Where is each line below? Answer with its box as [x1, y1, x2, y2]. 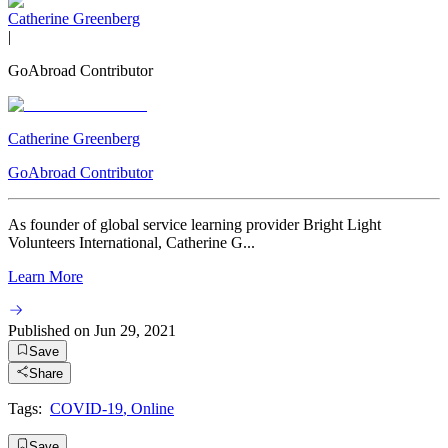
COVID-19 [50, 400, 123, 418]
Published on [8, 321, 90, 339]
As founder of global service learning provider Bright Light [8, 215, 381, 233]
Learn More [8, 267, 83, 285]
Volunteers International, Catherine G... [8, 233, 255, 251]
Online [131, 400, 174, 418]
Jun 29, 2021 [94, 321, 176, 339]
